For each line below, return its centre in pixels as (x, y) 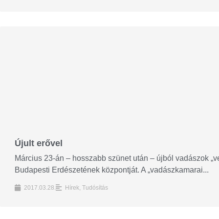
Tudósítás (95, 187)
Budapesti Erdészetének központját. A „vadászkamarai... (112, 170)
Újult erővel (39, 143)
